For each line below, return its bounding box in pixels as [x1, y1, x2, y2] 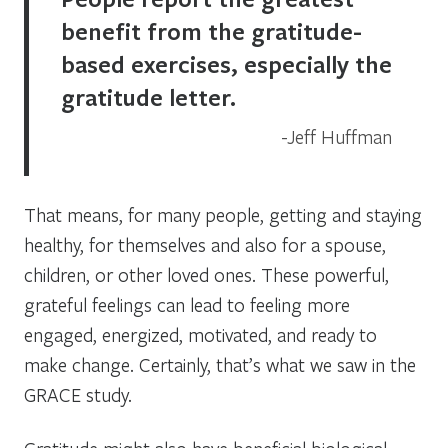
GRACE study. [24, 381, 132, 407]
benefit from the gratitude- [61, 14, 362, 47]
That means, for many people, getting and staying [24, 201, 422, 227]
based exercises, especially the [61, 47, 392, 80]
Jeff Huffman [287, 123, 392, 149]
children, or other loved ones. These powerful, [24, 261, 389, 287]
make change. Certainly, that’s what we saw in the [24, 351, 416, 377]
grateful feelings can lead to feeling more [24, 291, 350, 317]
